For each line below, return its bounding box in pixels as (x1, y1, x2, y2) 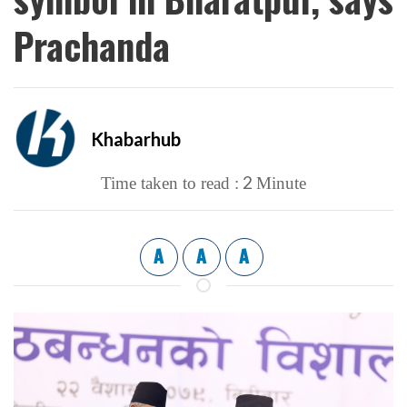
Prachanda (14, 18, 170, 73)
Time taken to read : (101, 174, 239, 193)
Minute (256, 174, 306, 193)
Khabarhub (91, 127, 181, 150)
